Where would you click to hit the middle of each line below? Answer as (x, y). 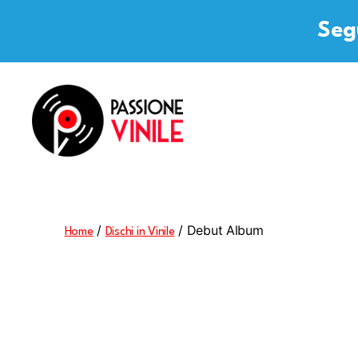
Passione (58, 164)
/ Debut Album (219, 230)
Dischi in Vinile (140, 232)
